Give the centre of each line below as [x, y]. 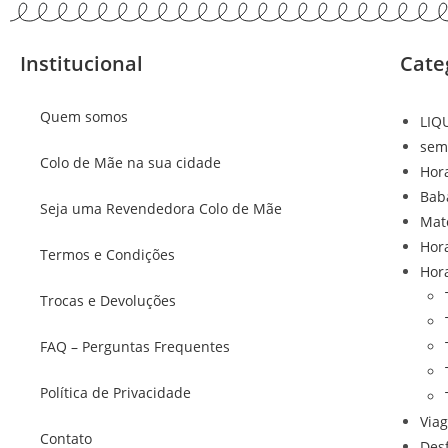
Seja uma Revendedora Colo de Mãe [161, 209]
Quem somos [84, 117]
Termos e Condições [107, 255]
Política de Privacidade [115, 393]
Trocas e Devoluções [108, 301]
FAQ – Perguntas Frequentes [135, 347]
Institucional [81, 64]
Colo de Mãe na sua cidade [130, 163]
